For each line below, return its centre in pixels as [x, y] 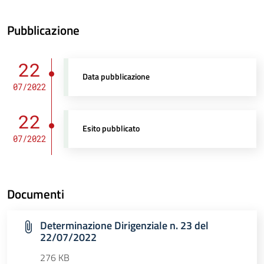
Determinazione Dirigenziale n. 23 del [124, 226]
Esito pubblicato [111, 129]
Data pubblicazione [116, 77]
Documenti [36, 194]
